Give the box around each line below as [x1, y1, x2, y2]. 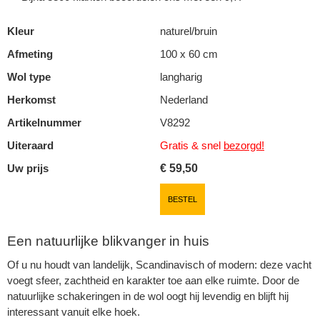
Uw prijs [7, 161, 49, 174]
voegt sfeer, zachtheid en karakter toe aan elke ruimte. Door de [7, 274, 299, 287]
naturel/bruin [160, 24, 217, 37]
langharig [160, 70, 202, 83]
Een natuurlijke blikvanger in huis [7, 234, 209, 249]
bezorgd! [224, 139, 264, 151]
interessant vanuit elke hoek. [7, 306, 140, 319]
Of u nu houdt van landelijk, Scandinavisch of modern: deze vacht [7, 259, 311, 271]
